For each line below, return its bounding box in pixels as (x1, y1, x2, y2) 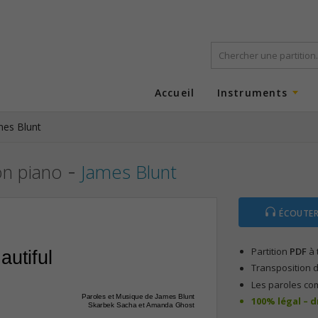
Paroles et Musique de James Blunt (81, 292, 194, 301)
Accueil (155, 85, 194, 99)
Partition (251, 245, 290, 258)
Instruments (216, 85, 288, 99)
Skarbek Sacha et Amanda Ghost (87, 301, 194, 309)
